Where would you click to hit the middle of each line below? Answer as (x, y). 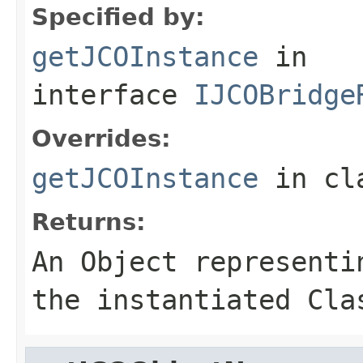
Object (129, 261)
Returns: (89, 222)
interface (113, 94)
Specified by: (118, 17)
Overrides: (101, 138)
